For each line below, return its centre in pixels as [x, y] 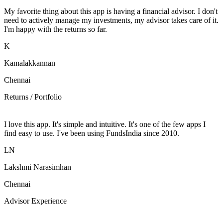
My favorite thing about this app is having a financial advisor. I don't [111, 11]
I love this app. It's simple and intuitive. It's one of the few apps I [105, 124]
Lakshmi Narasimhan [38, 167]
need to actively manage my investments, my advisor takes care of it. [111, 20]
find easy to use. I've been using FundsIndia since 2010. [92, 133]
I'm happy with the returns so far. [56, 29]
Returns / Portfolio [33, 97]
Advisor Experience [35, 201]
